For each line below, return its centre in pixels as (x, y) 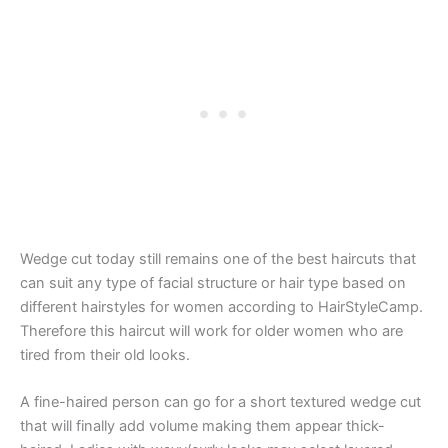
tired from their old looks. (105, 354)
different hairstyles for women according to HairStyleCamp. (221, 306)
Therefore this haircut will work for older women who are (211, 330)
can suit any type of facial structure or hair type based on (213, 282)
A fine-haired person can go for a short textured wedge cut (220, 402)
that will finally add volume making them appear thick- (202, 426)
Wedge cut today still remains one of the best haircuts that (218, 258)
